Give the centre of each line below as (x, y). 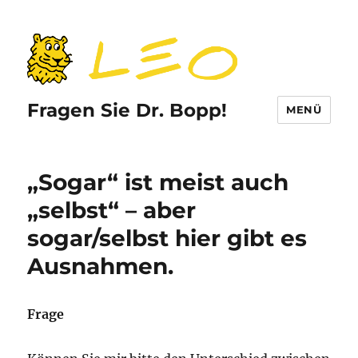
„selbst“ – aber (112, 210)
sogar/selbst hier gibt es (167, 238)
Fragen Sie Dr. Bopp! (127, 110)
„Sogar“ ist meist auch (158, 182)
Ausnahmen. (101, 266)
